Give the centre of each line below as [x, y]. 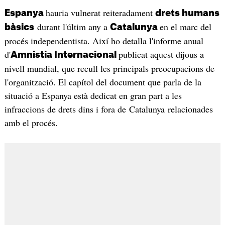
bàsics [19, 27]
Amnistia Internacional [64, 55]
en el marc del [185, 27]
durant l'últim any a [72, 27]
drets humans [187, 13]
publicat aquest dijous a [161, 54]
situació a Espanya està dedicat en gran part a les [93, 96]
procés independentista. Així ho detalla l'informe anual [104, 41]
